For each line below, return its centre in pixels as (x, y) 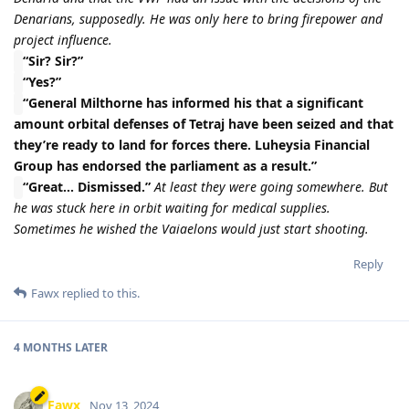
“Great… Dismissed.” (87, 186)
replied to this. (100, 293)
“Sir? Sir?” (53, 60)
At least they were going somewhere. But (271, 186)
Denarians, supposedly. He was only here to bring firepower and (198, 18)
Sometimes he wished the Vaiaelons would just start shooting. (191, 228)
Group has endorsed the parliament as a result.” (165, 165)
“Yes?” (42, 81)
